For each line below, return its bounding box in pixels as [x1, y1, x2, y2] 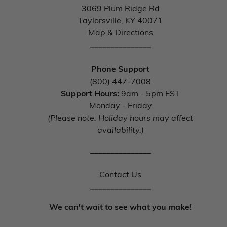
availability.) [97, 124, 144, 135]
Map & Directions [88, 26, 153, 37]
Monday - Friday [89, 99, 152, 110]
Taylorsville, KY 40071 [78, 14, 163, 25]
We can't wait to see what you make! [49, 201, 192, 212]
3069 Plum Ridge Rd [81, 2, 160, 13]
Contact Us [99, 168, 141, 179]
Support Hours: [61, 87, 121, 98]
